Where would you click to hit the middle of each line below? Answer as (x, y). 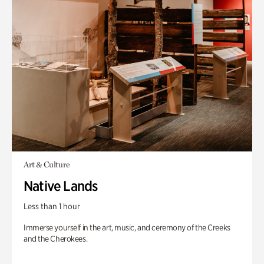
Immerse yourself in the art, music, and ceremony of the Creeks (127, 227)
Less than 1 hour (52, 206)
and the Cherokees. (56, 239)
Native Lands (61, 186)
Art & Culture (47, 164)
